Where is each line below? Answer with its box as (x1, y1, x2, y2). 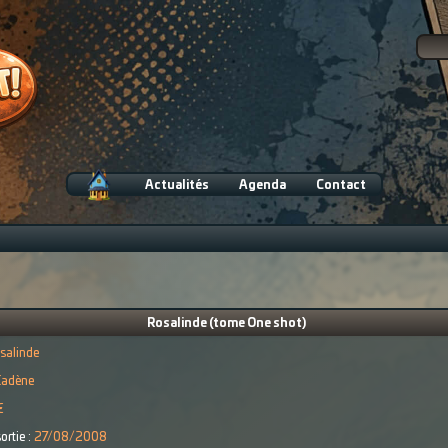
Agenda (238, 179, 286, 191)
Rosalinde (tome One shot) (146, 317, 306, 329)
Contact (315, 179, 366, 191)
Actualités (144, 179, 209, 191)
